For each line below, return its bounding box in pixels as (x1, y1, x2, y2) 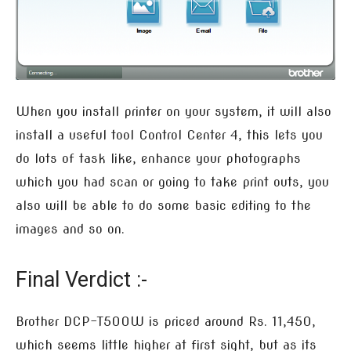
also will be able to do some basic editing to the (16, 198, 311, 214)
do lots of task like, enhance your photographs (16, 151, 301, 167)
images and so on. (16, 222, 125, 237)
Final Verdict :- (16, 267, 147, 293)
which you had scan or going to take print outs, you (16, 175, 329, 190)
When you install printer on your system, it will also (16, 104, 331, 120)
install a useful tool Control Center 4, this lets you (16, 128, 323, 143)
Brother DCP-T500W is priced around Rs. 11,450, (16, 314, 316, 330)
